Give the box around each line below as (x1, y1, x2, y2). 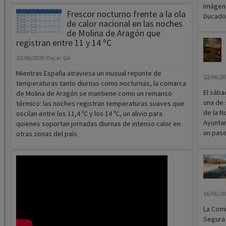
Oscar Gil (45, 54, 70, 62)
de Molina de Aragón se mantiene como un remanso (16, 89, 172, 98)
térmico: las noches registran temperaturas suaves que (16, 99, 184, 108)
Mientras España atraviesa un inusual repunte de (16, 69, 161, 78)
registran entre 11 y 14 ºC (16, 37, 111, 49)
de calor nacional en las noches (66, 18, 183, 30)
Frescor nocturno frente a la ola (66, 8, 186, 20)
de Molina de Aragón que (66, 27, 160, 39)
